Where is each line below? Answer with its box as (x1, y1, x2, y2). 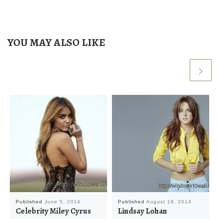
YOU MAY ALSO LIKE (7, 35, 105, 49)
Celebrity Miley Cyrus (15, 205, 91, 217)
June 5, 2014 (44, 198, 81, 204)
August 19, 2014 (146, 198, 192, 204)
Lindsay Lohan (117, 205, 167, 217)
